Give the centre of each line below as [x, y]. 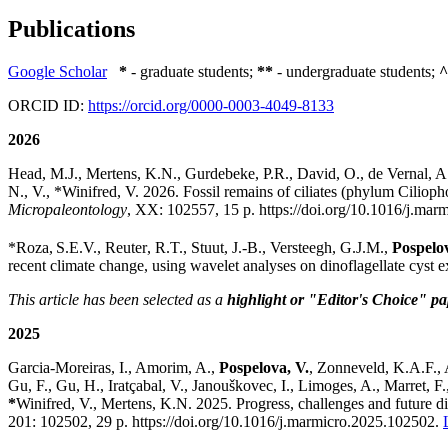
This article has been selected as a [117, 299]
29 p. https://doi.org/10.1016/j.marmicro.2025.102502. [269, 421]
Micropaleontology [67, 209]
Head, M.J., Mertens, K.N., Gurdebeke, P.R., [152, 173]
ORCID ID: [48, 105]
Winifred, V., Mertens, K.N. [106, 403]
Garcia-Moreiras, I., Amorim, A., [113, 367]
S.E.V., [80, 247]
